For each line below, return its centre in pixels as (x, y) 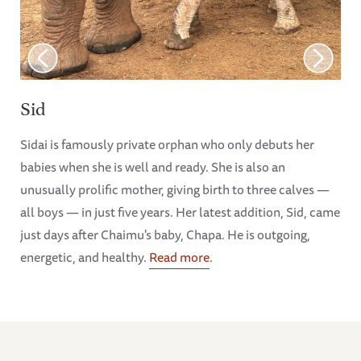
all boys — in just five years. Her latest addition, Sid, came (180, 212)
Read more (179, 257)
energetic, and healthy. (85, 257)
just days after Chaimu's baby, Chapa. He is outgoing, (165, 234)
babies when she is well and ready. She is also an (153, 166)
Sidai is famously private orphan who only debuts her (167, 144)
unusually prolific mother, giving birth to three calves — (175, 189)
